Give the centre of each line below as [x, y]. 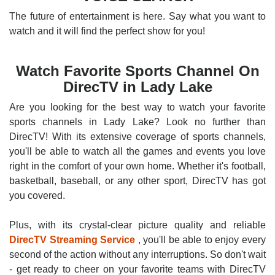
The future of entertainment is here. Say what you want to [137, 16]
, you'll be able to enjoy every [201, 240]
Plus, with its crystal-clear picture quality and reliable [137, 225]
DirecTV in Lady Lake [137, 87]
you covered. [37, 196]
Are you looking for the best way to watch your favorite [137, 107]
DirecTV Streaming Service [72, 240]
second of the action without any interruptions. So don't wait [137, 254]
